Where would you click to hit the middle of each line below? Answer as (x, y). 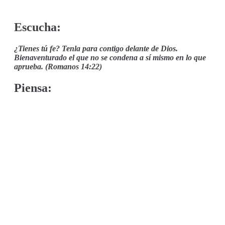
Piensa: (33, 88)
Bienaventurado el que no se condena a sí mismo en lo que (110, 57)
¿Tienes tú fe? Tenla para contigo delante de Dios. (96, 48)
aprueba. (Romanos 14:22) (58, 66)
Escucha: (37, 27)
